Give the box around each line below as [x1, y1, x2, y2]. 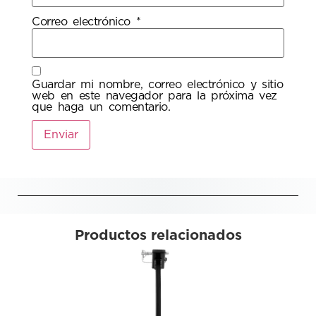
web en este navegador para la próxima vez [32, 90, 278, 102]
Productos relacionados [74, 229, 242, 243]
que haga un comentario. [32, 102, 171, 114]
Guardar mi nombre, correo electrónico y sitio [32, 79, 284, 91]
